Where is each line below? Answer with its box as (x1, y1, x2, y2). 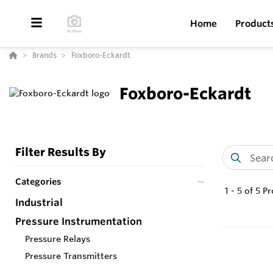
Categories (15, 176, 62, 188)
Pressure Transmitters (25, 250, 117, 262)
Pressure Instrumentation (15, 215, 142, 228)
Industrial (15, 196, 63, 209)
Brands (32, 50, 57, 60)
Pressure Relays (25, 233, 90, 245)
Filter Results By (15, 145, 106, 159)
